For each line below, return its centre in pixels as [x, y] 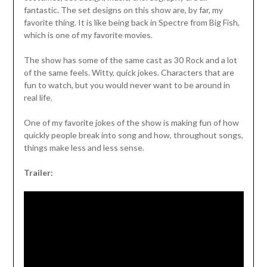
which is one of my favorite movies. [88, 35]
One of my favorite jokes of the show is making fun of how [131, 123]
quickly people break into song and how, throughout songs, [133, 135]
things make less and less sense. [84, 148]
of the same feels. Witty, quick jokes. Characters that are [129, 73]
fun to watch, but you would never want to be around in [127, 85]
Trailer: [38, 173]
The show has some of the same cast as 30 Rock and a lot [130, 60]
